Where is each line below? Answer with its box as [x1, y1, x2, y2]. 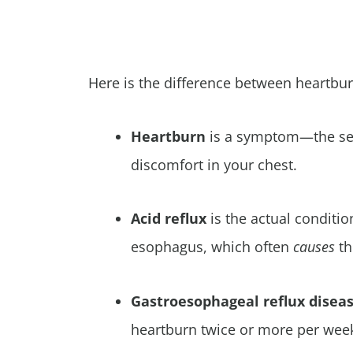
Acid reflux [131, 209, 210, 229]
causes [293, 237, 339, 257]
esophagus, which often [131, 237, 293, 257]
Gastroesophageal [131, 291, 259, 310]
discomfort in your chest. [131, 154, 297, 174]
